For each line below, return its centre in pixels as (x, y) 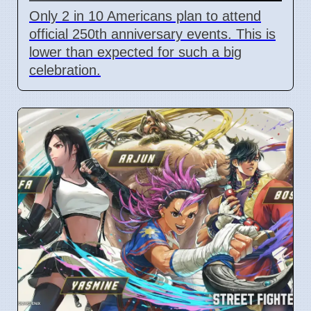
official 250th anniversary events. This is (152, 34)
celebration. (65, 70)
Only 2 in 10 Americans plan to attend (145, 16)
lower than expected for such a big (135, 52)
